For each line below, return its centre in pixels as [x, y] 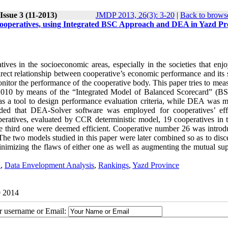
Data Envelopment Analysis [49, 165]
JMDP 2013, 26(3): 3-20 [135, 15]
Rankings [113, 165]
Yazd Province [156, 165]
